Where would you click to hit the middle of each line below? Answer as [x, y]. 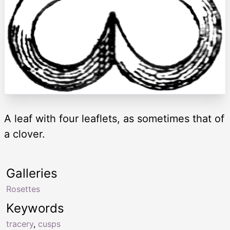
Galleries [32, 173]
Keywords [35, 208]
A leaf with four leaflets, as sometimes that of [114, 118]
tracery [20, 224]
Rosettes [23, 189]
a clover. [25, 134]
